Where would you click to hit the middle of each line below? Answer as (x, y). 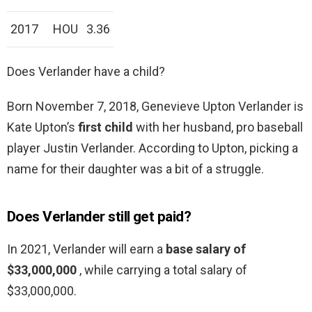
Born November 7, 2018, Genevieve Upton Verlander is (155, 107)
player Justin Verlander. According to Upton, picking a (153, 148)
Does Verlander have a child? (86, 72)
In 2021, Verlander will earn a (86, 249)
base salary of (206, 249)
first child (106, 127)
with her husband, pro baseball (218, 127)
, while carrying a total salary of (163, 270)
